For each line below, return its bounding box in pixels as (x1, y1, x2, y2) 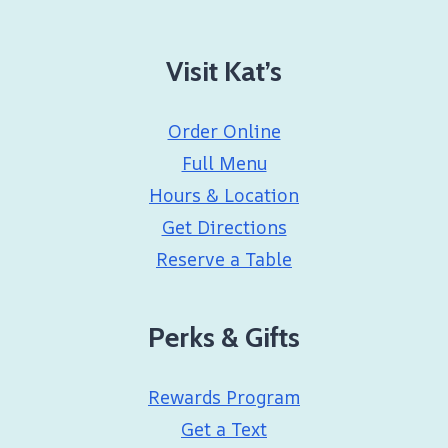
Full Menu (181, 151, 267, 176)
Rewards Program (148, 385, 300, 410)
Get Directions (161, 215, 287, 240)
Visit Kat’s (166, 54, 282, 89)
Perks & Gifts (148, 320, 300, 355)
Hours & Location (149, 183, 299, 208)
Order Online (167, 119, 281, 144)
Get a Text (181, 417, 267, 442)
